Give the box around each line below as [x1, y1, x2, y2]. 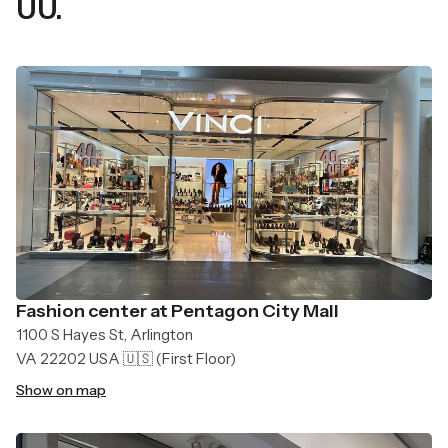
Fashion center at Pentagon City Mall [16, 299, 339, 322]
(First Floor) [153, 348, 236, 368]
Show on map [16, 380, 106, 399]
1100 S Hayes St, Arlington [16, 324, 193, 344]
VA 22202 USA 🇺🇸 [16, 348, 153, 368]
